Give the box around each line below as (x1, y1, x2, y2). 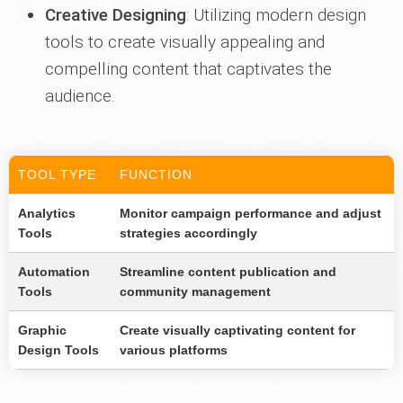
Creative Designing (45, 4, 186, 26)
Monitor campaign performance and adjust (120, 206, 381, 221)
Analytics (18, 206, 76, 221)
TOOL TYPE (18, 167, 96, 183)
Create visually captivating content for (120, 323, 355, 338)
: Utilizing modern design (186, 4, 366, 26)
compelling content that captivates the (45, 58, 332, 80)
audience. (45, 85, 115, 107)
